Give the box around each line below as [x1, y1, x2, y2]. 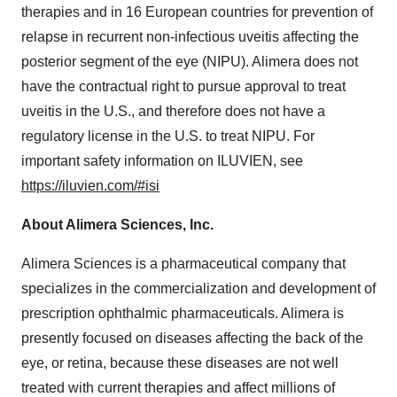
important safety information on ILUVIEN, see [21, 152, 303, 168]
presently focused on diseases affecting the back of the [21, 330, 363, 346]
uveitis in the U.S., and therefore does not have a [21, 103, 325, 119]
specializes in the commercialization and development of [21, 280, 376, 296]
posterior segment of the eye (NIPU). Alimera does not [21, 53, 358, 69]
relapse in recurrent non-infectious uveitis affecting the [21, 28, 359, 44]
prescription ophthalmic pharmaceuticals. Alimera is [21, 305, 344, 321]
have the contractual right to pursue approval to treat [21, 78, 346, 94]
